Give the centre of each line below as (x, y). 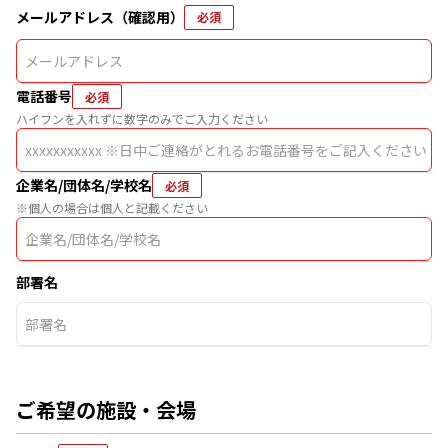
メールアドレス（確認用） (100, 16)
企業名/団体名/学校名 (84, 185)
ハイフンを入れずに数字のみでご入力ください (142, 118)
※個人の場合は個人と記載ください (112, 207)
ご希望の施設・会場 (106, 409)
